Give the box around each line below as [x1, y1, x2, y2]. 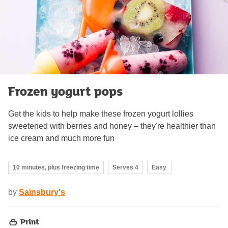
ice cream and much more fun [8, 133, 115, 142]
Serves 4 [112, 163, 138, 171]
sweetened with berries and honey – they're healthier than [8, 121, 216, 130]
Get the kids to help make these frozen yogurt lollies [8, 109, 193, 118]
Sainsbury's [19, 187, 65, 196]
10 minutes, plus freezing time [13, 163, 99, 171]
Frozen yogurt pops [8, 81, 123, 100]
